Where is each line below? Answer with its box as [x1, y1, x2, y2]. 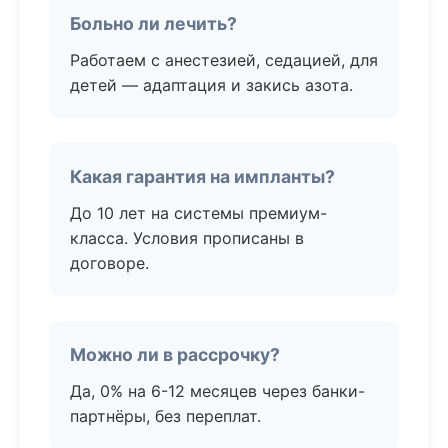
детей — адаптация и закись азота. [70, 75, 353, 95]
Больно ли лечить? [70, 13, 237, 34]
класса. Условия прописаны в [70, 228, 304, 248]
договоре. [70, 253, 149, 273]
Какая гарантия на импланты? [70, 166, 335, 187]
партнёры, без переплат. [70, 406, 261, 426]
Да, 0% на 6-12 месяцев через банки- [70, 381, 365, 401]
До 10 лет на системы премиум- [70, 203, 327, 223]
